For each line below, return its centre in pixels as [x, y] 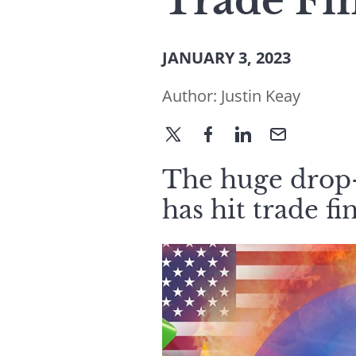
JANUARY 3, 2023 [226, 58]
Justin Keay [261, 96]
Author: [192, 96]
